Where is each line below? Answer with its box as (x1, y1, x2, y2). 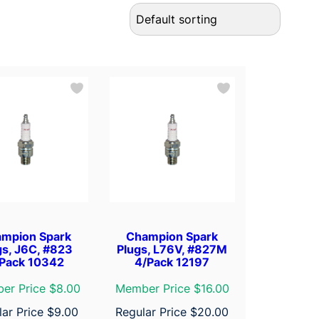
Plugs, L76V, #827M (117, 241, 228, 256)
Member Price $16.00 (115, 281, 229, 296)
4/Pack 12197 (135, 254, 210, 269)
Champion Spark (126, 229, 219, 244)
